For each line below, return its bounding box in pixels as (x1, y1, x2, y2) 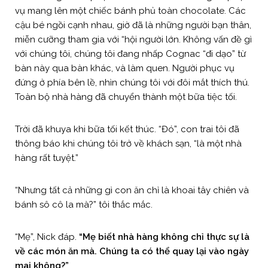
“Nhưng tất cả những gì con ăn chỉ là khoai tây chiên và (15, 184, 249, 196)
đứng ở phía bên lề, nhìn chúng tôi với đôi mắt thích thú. (15, 77, 249, 88)
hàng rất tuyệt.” (15, 152, 78, 163)
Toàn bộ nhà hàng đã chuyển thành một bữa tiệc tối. (15, 91, 239, 102)
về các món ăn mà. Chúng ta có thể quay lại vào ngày (15, 245, 249, 257)
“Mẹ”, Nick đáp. (15, 231, 79, 242)
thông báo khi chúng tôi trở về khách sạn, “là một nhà (15, 138, 242, 149)
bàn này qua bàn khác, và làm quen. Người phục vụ (15, 62, 234, 74)
